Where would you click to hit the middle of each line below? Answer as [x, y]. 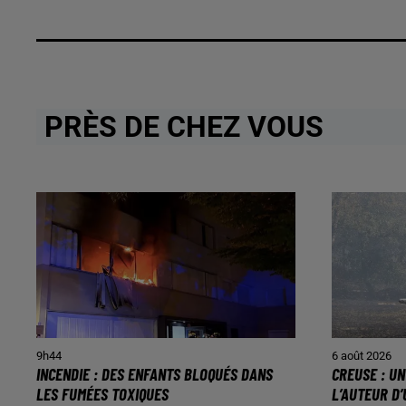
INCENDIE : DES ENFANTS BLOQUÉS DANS [155, 373]
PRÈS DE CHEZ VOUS [180, 127]
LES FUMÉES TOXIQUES [102, 393]
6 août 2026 [362, 355]
